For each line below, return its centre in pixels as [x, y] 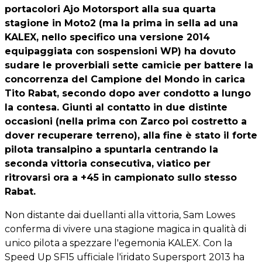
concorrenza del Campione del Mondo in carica [125, 79]
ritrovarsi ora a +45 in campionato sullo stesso [121, 177]
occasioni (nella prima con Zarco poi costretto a [126, 121]
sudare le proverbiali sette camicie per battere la [129, 65]
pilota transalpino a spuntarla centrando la [111, 149]
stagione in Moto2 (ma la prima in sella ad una [121, 23]
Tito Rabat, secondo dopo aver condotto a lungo [128, 93]
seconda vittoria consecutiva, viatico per [108, 163]
